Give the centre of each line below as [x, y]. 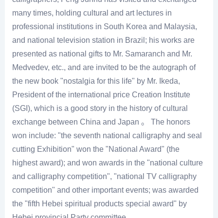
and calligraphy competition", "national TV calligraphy [104, 177]
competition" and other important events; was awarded [105, 190]
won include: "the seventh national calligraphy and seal [107, 136]
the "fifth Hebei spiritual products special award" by [100, 204]
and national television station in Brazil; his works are [103, 40]
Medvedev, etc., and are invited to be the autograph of [104, 68]
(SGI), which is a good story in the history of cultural [100, 109]
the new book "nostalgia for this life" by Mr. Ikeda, [96, 81]
